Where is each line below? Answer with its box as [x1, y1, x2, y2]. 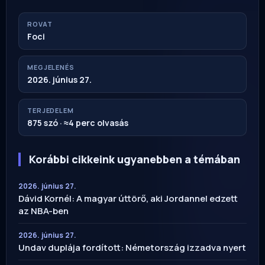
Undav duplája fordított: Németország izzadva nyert [18, 241, 246, 254]
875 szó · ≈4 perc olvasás [27, 117, 128, 129]
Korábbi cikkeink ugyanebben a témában [29, 152, 240, 167]
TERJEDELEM [27, 106, 74, 115]
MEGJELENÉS [27, 63, 75, 72]
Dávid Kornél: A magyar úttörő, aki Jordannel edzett [18, 192, 238, 205]
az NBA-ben [18, 205, 69, 218]
